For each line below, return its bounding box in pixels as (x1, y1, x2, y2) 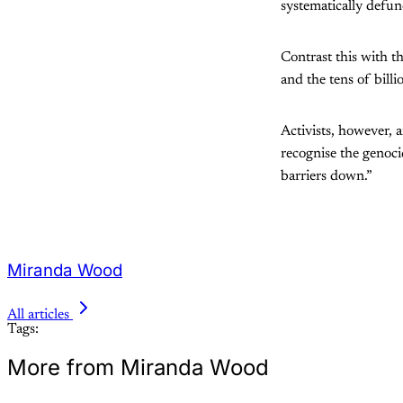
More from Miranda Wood (7, 354, 269, 381)
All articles (7, 308, 69, 323)
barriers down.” (281, 168, 372, 184)
